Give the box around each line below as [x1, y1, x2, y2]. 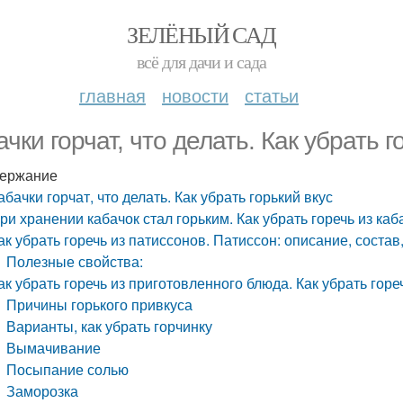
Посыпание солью [6, 359, 130, 380]
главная [79, 82, 146, 108]
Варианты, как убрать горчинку [6, 316, 213, 336]
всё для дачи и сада [137, 49, 266, 74]
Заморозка [6, 381, 79, 401]
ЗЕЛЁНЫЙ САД [127, 19, 276, 49]
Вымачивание [6, 337, 102, 358]
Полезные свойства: [6, 251, 144, 272]
